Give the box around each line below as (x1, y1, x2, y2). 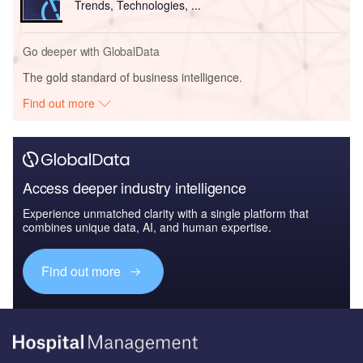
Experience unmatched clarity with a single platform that (23, 205, 309, 222)
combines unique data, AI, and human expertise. (23, 219, 271, 236)
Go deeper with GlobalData (23, 43, 160, 60)
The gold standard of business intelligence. (23, 69, 242, 86)
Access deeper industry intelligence (23, 177, 246, 199)
